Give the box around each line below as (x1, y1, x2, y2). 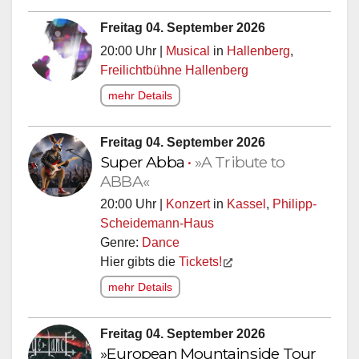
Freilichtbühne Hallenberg (100, 63, 248, 77)
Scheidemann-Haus (100, 216, 214, 230)
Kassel (227, 196, 266, 211)
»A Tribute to (194, 151, 285, 171)
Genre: (100, 235, 142, 249)
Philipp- (272, 196, 317, 211)
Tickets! (179, 254, 222, 268)
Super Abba (100, 151, 188, 171)
